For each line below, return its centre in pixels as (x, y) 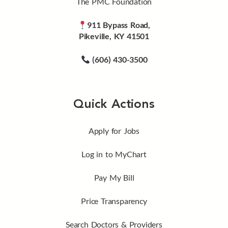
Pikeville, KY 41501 (114, 36)
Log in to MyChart (114, 154)
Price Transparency (114, 201)
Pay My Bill (114, 178)
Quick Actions (114, 105)
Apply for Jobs (114, 131)
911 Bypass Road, (119, 25)
